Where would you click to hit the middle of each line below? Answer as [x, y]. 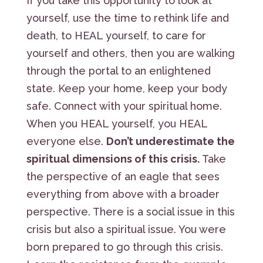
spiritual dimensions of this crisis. [114, 159]
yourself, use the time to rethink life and [127, 18]
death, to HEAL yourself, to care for [116, 35]
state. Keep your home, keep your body [127, 88]
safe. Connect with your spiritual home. [124, 106]
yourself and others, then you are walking [130, 53]
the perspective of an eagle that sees [123, 176]
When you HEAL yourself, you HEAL [117, 123]
